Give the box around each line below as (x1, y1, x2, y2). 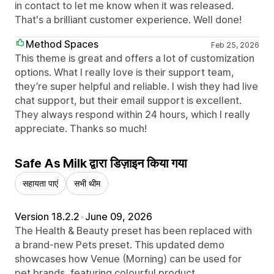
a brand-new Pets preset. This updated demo (15, 238, 224, 251)
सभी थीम (74, 177, 100, 188)
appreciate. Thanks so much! (15, 122, 147, 135)
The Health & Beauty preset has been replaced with (15, 224, 252, 237)
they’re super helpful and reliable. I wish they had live (15, 80, 258, 92)
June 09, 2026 (85, 210, 152, 223)
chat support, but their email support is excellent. (15, 94, 242, 106)
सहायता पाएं (23, 177, 58, 188)
